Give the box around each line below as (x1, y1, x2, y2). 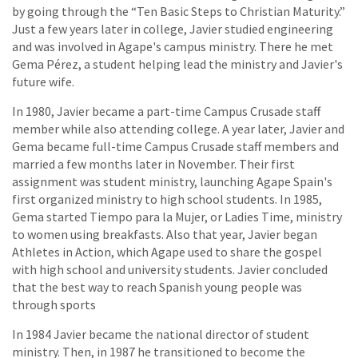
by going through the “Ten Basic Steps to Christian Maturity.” (12, 2, 345, 19)
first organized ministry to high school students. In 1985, (12, 190, 322, 207)
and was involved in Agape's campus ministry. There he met (12, 38, 333, 54)
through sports (12, 296, 96, 312)
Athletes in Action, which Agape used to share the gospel (12, 243, 322, 260)
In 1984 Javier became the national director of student (12, 325, 309, 342)
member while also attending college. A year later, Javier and (12, 120, 344, 137)
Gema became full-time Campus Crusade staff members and (12, 137, 339, 154)
